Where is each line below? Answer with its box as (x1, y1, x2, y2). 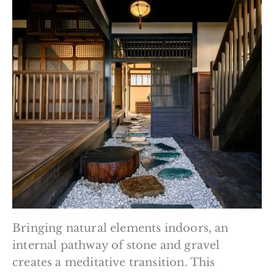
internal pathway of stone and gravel (12, 238, 220, 252)
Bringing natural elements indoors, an (12, 221, 229, 235)
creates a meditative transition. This (12, 255, 215, 269)
